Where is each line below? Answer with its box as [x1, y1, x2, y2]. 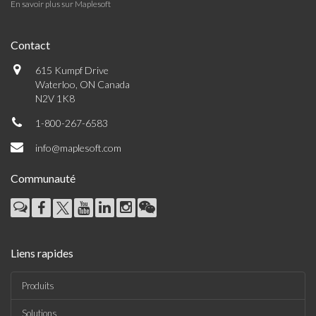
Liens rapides [11, 246, 73, 260]
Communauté [11, 171, 75, 185]
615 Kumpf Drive [35, 64, 109, 76]
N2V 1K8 [35, 92, 75, 104]
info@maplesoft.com [35, 142, 121, 154]
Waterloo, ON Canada [35, 78, 130, 90]
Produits [22, 280, 54, 291]
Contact [11, 38, 50, 51]
